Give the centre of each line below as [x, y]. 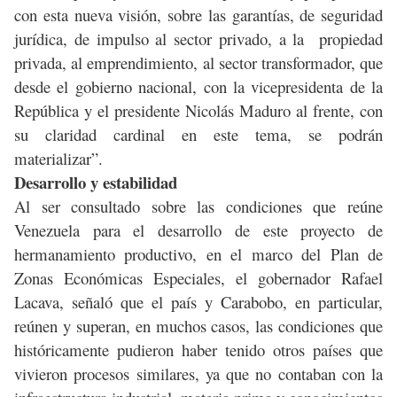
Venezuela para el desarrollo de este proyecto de [198, 230]
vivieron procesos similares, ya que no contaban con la [198, 374]
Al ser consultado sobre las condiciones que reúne [198, 206]
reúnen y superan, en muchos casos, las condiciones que [198, 326]
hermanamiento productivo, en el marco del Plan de [198, 254]
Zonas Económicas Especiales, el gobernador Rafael [198, 278]
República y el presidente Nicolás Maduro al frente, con [198, 111]
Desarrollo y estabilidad [96, 183]
